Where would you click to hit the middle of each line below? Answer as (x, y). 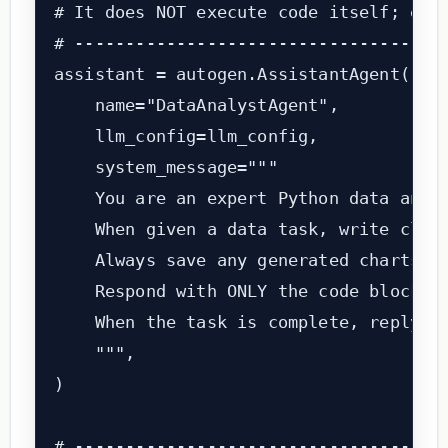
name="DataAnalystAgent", (196, 105)
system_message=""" (165, 167)
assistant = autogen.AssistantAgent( (231, 74)
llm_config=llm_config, (186, 136)
